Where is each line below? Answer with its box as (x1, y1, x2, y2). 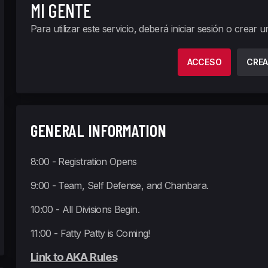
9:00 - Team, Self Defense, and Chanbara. (30, 179, 209, 191)
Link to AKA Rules (30, 250, 117, 264)
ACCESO (187, 57, 222, 67)
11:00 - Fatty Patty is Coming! (30, 227, 150, 239)
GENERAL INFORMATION (30, 120, 166, 141)
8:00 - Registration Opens (30, 156, 137, 167)
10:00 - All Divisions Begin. (30, 203, 139, 215)
